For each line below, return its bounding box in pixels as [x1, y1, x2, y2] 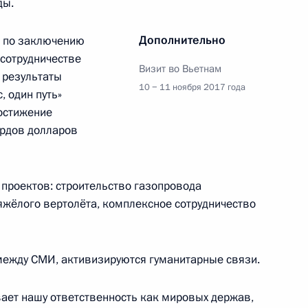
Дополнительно [139, 32, 225, 48]
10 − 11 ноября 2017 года [139, 80, 245, 93]
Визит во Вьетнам [139, 61, 221, 76]
